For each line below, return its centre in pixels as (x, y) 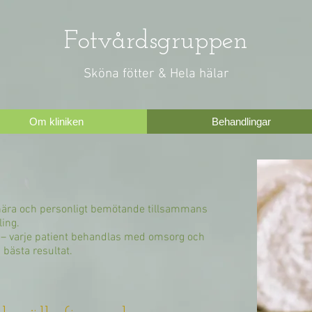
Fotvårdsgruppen (156, 41)
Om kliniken (56, 122)
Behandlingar (241, 122)
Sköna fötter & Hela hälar (156, 74)
